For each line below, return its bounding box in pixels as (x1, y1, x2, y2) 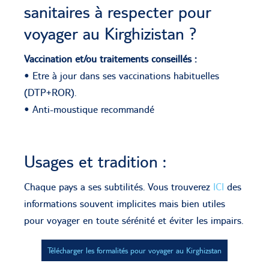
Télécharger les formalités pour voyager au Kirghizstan (47, 245, 222, 255)
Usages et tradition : (24, 151, 166, 172)
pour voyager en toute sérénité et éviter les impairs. (24, 214, 243, 226)
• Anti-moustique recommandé (24, 103, 154, 115)
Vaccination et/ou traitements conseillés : (24, 52, 196, 65)
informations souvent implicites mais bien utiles (24, 197, 225, 210)
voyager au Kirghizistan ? (24, 23, 197, 44)
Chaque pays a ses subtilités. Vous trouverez (24, 180, 213, 193)
